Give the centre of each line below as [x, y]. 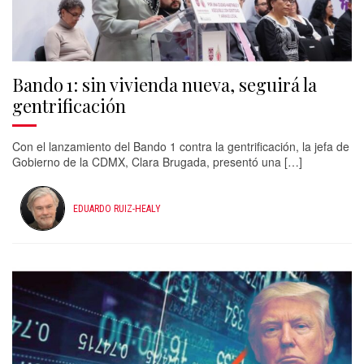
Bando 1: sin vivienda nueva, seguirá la [165, 84]
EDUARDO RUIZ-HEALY [117, 208]
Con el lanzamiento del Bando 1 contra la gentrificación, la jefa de [181, 146]
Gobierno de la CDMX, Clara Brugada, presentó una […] [157, 162]
